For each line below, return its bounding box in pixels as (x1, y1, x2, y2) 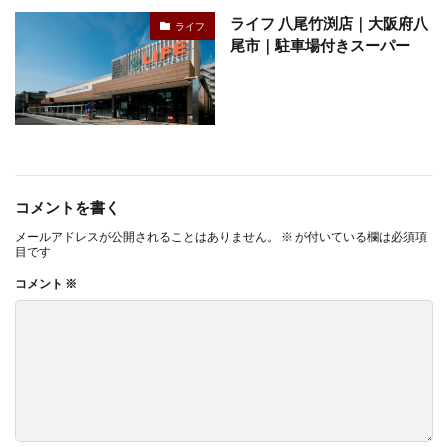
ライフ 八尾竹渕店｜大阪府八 (230, 14, 428, 32)
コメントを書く (15, 197, 120, 216)
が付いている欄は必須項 (293, 228, 427, 244)
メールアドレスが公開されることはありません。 (15, 228, 279, 244)
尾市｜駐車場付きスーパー (230, 36, 410, 54)
